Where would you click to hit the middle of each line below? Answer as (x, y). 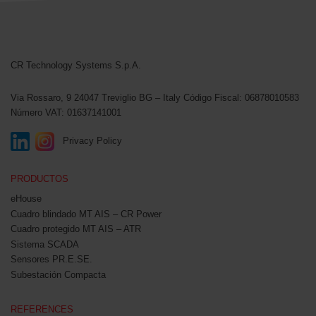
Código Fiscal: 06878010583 (241, 97)
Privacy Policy (92, 141)
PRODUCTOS (39, 179)
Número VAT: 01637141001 (66, 112)
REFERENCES (42, 309)
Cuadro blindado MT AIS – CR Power (86, 214)
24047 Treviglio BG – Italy (127, 97)
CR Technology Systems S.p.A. (76, 65)
